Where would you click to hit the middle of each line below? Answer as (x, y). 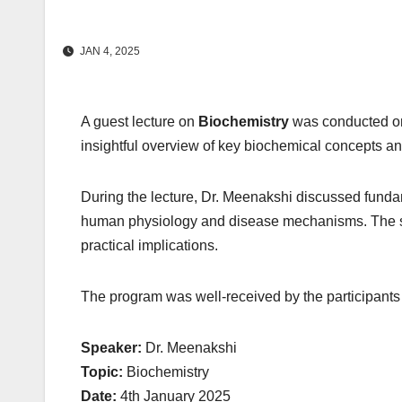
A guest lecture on (140, 122)
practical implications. (149, 246)
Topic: (102, 372)
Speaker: (111, 348)
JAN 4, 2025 (109, 52)
